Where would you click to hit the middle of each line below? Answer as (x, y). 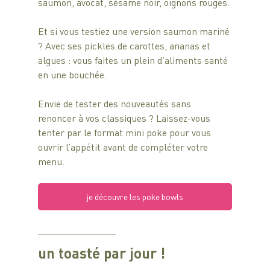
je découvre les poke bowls (135, 197)
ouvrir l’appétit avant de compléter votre (124, 147)
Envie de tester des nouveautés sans (115, 104)
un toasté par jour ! (101, 253)
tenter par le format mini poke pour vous (125, 133)
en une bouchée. (72, 75)
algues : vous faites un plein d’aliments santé (134, 60)
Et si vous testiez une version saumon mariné (135, 31)
